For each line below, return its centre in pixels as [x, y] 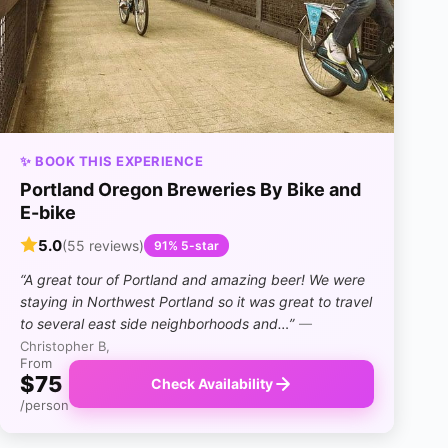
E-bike [48, 212]
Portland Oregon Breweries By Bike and [190, 189]
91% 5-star [186, 245]
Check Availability [211, 384]
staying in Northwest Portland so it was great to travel [196, 301]
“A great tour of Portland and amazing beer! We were [192, 279]
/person [44, 404]
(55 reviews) [103, 245]
